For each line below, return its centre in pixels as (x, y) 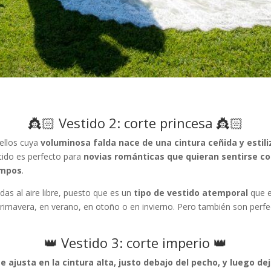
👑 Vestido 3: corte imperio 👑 (135, 243)
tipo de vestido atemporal (192, 193)
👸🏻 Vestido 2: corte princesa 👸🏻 (135, 123)
